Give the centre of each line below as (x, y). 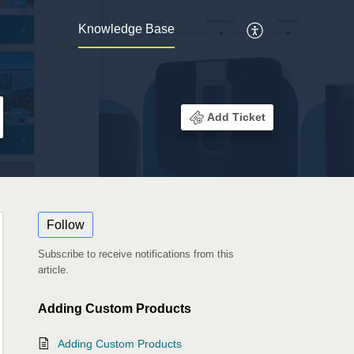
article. (53, 270)
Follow (66, 224)
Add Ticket (236, 117)
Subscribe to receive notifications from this (136, 254)
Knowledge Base (126, 29)
